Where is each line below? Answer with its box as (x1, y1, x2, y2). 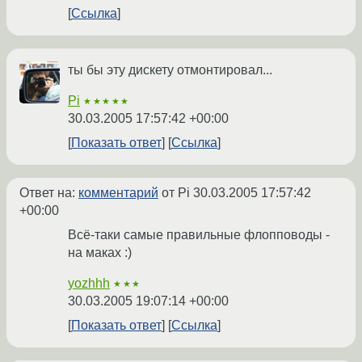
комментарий (78, 186, 158, 200)
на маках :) (68, 246, 132, 260)
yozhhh (68, 276, 110, 291)
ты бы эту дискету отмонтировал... (68, 63, 272, 78)
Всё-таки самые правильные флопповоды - (68, 228, 330, 242)
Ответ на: (19, 186, 78, 200)
